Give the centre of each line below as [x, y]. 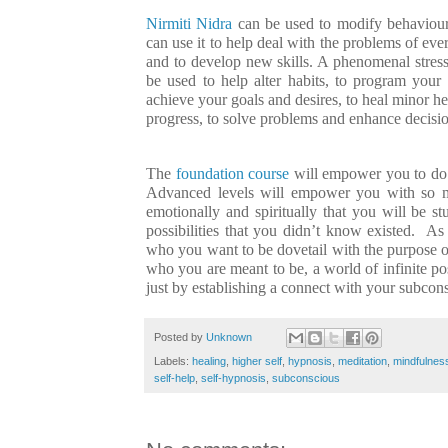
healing [209, 361]
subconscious [306, 378]
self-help [174, 378]
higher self [257, 361]
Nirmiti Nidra [189, 23]
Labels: [173, 361]
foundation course [232, 173]
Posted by [180, 336]
